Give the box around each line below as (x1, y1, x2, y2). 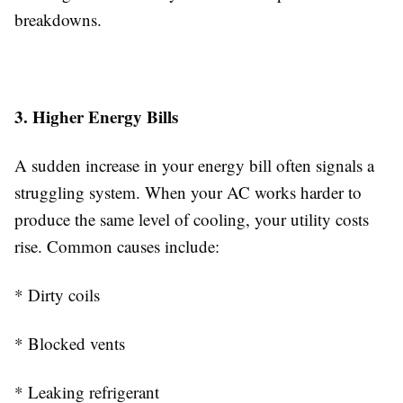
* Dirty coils (14, 283, 100, 306)
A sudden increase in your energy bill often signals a (14, 154, 374, 176)
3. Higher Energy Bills (14, 104, 178, 129)
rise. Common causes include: (14, 235, 219, 257)
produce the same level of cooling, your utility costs (14, 208, 369, 230)
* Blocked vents (14, 332, 125, 354)
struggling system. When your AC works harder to (14, 181, 362, 203)
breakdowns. (14, 8, 102, 31)
